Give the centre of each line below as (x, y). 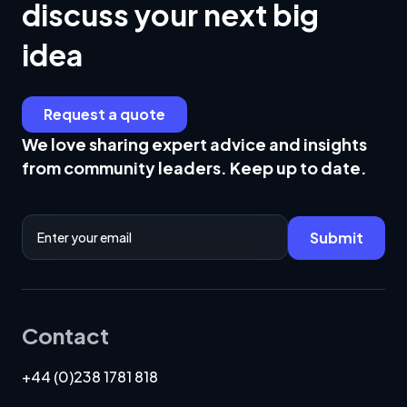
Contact (65, 335)
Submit (337, 238)
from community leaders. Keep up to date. (194, 168)
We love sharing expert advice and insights (194, 144)
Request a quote (104, 114)
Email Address (57, 220)
